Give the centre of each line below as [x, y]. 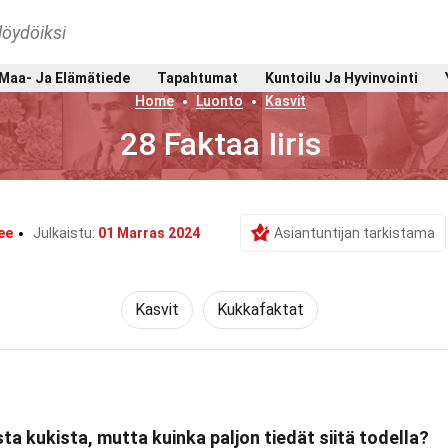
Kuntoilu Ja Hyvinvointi [341, 77]
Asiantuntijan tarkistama [354, 233]
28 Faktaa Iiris [221, 144]
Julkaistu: [65, 233]
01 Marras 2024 [149, 233]
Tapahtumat [198, 77]
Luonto [220, 101]
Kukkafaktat [260, 309]
